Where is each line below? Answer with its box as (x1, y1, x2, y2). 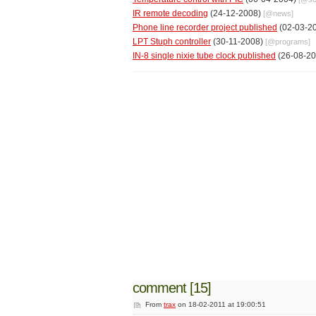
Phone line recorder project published (133, 23, 277, 33)
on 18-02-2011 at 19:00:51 (176, 300, 266, 308)
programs (275, 37, 308, 47)
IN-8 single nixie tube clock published (133, 51, 276, 61)
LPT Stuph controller (133, 37, 211, 47)
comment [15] (133, 280, 211, 296)
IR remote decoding (133, 8, 208, 19)
